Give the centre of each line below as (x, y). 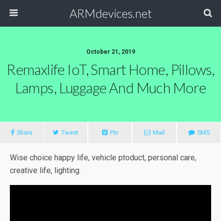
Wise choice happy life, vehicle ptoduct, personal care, (103, 158)
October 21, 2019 (110, 52)
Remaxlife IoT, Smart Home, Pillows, (110, 70)
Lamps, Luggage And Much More (110, 88)
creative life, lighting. (45, 170)
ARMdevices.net (110, 13)
